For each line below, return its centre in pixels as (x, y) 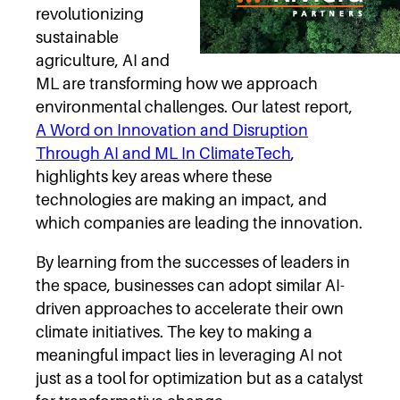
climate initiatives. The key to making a (174, 331)
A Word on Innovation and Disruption (172, 129)
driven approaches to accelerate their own (190, 308)
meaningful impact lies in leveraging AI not (189, 354)
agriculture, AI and (103, 60)
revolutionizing (90, 13)
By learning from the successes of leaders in (193, 262)
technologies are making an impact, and (181, 199)
